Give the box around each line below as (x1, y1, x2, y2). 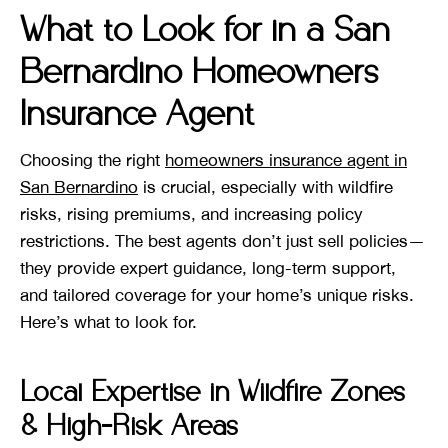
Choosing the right (20, 149, 165, 170)
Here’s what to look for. (20, 311, 197, 332)
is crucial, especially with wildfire (138, 176, 393, 197)
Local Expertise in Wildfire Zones (20, 378, 405, 407)
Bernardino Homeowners (20, 56, 378, 90)
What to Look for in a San (20, 14, 390, 48)
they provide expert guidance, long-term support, (20, 257, 396, 278)
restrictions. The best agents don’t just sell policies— (20, 230, 425, 251)
